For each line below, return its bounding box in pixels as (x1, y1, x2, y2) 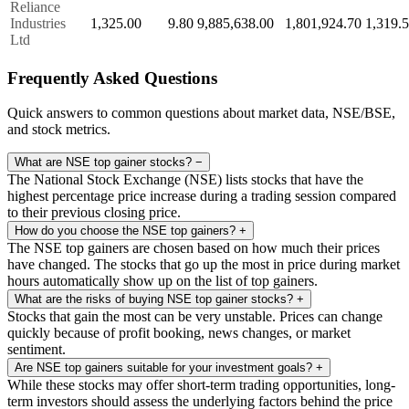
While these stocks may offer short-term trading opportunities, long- (7, 377, 395, 393)
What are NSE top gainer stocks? (15, 155, 195, 170)
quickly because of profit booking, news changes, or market (7, 325, 351, 341)
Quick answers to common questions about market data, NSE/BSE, (7, 105, 395, 121)
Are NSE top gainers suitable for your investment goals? (15, 361, 316, 375)
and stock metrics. (7, 121, 110, 138)
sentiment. (7, 341, 66, 358)
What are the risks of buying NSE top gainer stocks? (15, 292, 297, 307)
